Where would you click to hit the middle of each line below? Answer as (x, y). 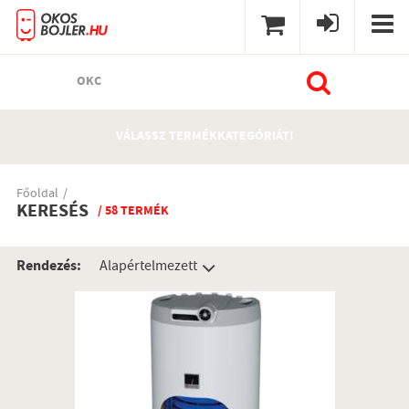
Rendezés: (48, 267)
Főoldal (37, 194)
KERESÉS (52, 212)
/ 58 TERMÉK (133, 212)
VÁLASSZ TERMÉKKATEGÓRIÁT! (204, 137)
